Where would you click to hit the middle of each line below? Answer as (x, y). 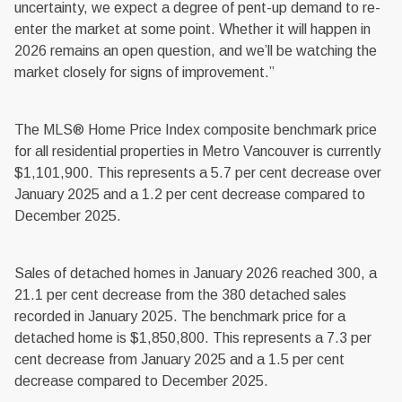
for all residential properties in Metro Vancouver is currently (197, 152)
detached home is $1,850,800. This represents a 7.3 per (193, 338)
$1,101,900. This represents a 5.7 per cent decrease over (198, 173)
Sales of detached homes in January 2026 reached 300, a (196, 274)
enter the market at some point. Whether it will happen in (192, 30)
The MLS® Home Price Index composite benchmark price (196, 130)
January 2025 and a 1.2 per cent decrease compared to (190, 195)
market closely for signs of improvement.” (144, 73)
